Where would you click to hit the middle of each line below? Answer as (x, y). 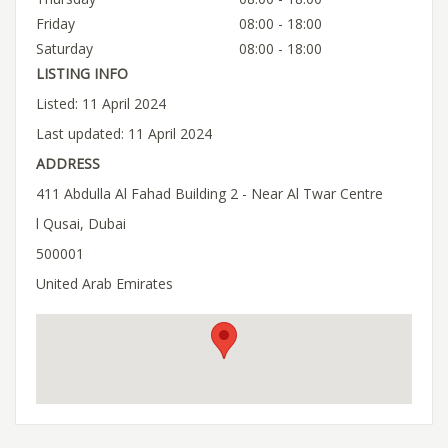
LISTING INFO (82, 73)
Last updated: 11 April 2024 (124, 133)
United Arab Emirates (104, 283)
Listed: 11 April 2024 (101, 103)
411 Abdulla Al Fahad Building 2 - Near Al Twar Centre (209, 193)
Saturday (64, 48)
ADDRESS (68, 163)
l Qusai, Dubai (81, 223)
